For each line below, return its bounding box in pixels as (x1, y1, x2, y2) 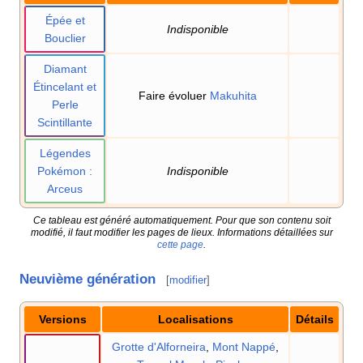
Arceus (47, 182, 83, 196)
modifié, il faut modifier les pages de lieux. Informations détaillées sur (30, 227, 333, 238)
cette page (157, 239, 203, 250)
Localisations (157, 312, 233, 326)
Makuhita (209, 89, 257, 103)
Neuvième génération (19, 271, 156, 287)
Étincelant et (33, 80, 96, 94)
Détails (295, 312, 334, 326)
